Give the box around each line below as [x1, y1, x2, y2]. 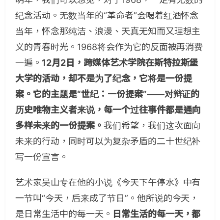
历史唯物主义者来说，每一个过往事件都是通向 [15, 105, 201, 115]
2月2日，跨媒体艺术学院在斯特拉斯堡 [46, 57, 198, 68]
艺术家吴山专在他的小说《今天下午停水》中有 [15, 177, 201, 188]
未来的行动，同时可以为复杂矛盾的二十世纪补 [15, 136, 201, 147]
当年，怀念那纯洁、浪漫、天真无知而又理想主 [15, 26, 201, 37]
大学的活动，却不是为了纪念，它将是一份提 [15, 73, 192, 84]
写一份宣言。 [15, 152, 68, 163]
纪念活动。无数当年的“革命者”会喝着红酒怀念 [15, 10, 199, 21]
